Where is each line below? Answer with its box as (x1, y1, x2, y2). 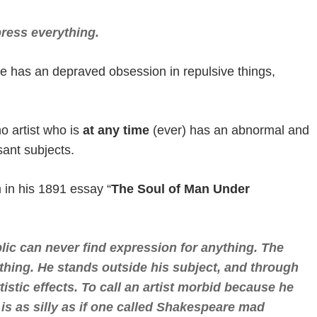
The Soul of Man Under (110, 182, 250, 197)
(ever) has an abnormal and (149, 123, 309, 138)
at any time (82, 123, 149, 138)
